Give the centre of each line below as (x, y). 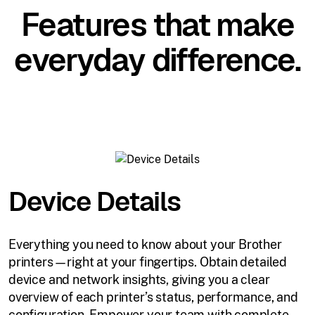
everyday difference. (157, 60)
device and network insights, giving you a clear (139, 279)
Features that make (157, 25)
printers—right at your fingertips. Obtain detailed (148, 262)
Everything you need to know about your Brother (145, 244)
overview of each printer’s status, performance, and (153, 297)
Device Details (95, 201)
